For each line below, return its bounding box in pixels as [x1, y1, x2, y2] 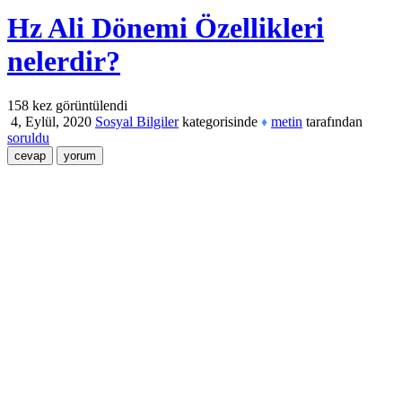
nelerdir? [7, 45, 120, 78]
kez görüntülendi [29, 97, 127, 113]
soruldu [7, 130, 49, 146]
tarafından [306, 113, 363, 129]
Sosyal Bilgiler [95, 113, 179, 129]
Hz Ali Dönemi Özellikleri [7, 12, 324, 45]
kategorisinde [179, 113, 258, 129]
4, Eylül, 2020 [11, 113, 92, 129]
